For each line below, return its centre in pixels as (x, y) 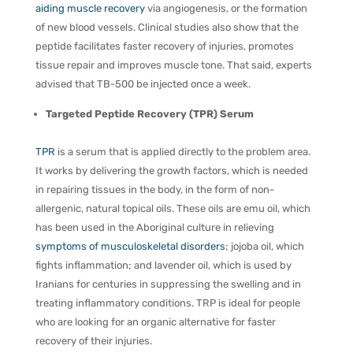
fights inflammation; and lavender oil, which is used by (163, 265)
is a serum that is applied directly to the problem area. (182, 152)
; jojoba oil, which (264, 246)
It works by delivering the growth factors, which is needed (171, 171)
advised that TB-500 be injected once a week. (143, 84)
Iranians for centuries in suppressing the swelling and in (168, 284)
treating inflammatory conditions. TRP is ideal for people (167, 303)
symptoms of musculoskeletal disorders (130, 246)
